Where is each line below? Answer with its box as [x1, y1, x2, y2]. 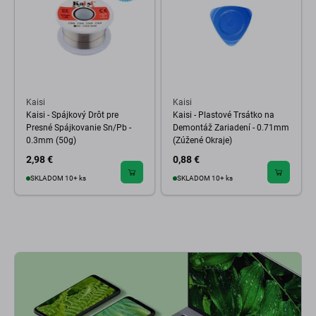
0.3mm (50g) [26, 135, 76, 145]
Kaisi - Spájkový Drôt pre [26, 110, 119, 120]
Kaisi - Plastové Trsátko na [173, 110, 274, 120]
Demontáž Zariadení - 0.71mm [173, 123, 289, 133]
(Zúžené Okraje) [173, 135, 232, 145]
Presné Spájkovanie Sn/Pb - [26, 123, 131, 133]
